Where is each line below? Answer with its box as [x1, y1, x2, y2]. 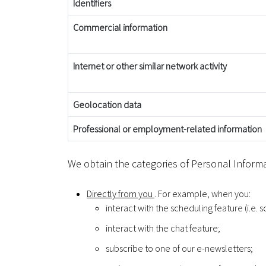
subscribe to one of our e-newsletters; [106, 242, 253, 254]
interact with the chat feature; [106, 221, 220, 234]
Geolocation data [73, 98, 141, 110]
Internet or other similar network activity [73, 59, 227, 72]
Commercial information [73, 21, 167, 33]
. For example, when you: [154, 187, 251, 199]
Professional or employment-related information [73, 122, 262, 135]
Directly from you [87, 187, 154, 199]
